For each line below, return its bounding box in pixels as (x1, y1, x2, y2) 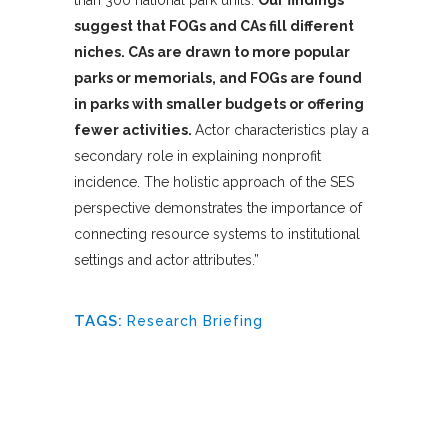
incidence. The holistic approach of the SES (74, 174, 354, 191)
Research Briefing (127, 313, 263, 330)
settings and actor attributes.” (74, 252, 259, 269)
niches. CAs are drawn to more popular (74, 44, 350, 61)
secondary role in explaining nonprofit (74, 148, 321, 165)
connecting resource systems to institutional (74, 226, 360, 243)
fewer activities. (74, 122, 195, 139)
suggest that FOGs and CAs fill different (74, 18, 354, 35)
